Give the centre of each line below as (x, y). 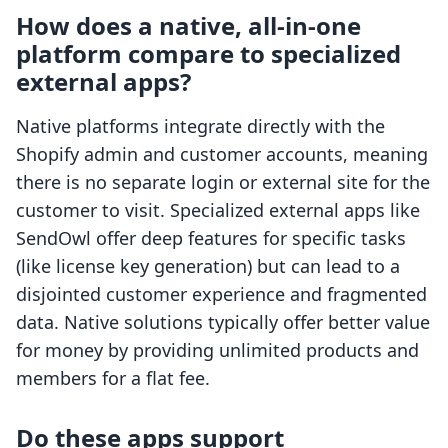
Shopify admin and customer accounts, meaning (222, 154)
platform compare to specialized (208, 54)
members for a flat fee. (113, 378)
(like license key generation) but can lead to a (208, 266)
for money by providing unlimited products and (217, 350)
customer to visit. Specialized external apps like (218, 210)
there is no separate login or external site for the (223, 182)
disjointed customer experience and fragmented (221, 294)
